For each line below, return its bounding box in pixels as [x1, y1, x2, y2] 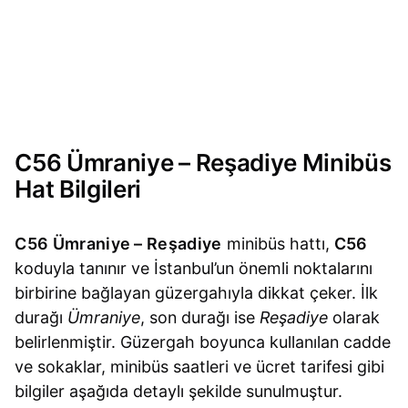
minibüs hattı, [221, 234, 334, 254]
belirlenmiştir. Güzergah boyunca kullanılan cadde [15, 332, 392, 352]
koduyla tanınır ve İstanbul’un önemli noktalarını [15, 259, 373, 279]
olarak [328, 308, 381, 328]
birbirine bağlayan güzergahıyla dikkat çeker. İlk [15, 283, 379, 303]
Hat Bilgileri [15, 174, 142, 203]
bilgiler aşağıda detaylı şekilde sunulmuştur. [15, 382, 343, 402]
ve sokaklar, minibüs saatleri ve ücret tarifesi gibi [15, 357, 385, 377]
